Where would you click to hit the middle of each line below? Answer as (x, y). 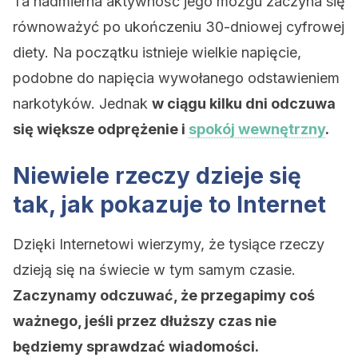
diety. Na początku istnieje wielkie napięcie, (157, 52)
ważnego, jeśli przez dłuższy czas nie (145, 321)
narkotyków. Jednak (82, 103)
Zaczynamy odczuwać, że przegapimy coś (164, 295)
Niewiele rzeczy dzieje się (157, 176)
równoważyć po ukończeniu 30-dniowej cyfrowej (179, 27)
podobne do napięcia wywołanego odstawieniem (176, 78)
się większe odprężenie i (101, 129)
